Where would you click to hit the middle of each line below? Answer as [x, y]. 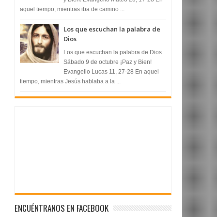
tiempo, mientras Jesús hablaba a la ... [70, 81]
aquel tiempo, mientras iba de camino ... [72, 9]
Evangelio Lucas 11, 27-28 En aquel [111, 71]
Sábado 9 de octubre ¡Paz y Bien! [108, 62]
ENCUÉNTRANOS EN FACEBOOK [62, 208]
